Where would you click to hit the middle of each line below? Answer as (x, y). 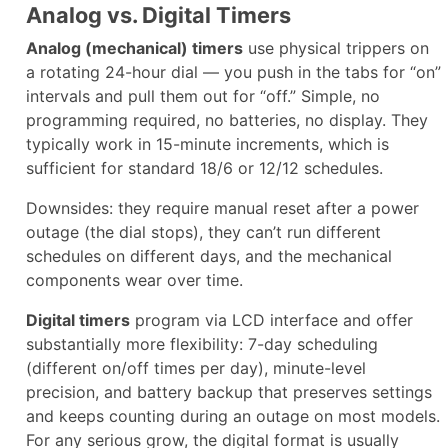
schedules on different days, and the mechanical (209, 255)
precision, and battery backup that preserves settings (229, 391)
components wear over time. (134, 279)
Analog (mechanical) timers (134, 47)
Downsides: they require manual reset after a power (222, 207)
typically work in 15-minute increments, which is (207, 143)
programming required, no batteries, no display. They (227, 119)
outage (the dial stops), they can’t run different (203, 231)
